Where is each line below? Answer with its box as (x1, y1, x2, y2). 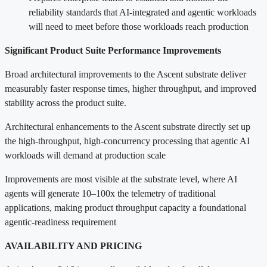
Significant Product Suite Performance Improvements (5, 45, 221, 55)
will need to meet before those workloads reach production (29, 21, 249, 32)
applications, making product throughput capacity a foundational (5, 202, 246, 213)
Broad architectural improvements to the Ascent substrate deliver (5, 69, 246, 79)
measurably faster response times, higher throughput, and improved (5, 83, 256, 94)
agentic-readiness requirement (5, 216, 116, 227)
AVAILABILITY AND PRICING (5, 240, 142, 251)
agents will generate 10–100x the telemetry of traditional (5, 188, 216, 198)
